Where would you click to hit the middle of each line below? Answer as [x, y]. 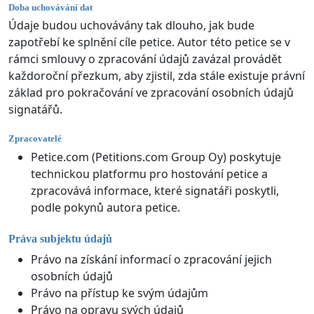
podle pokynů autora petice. [105, 207]
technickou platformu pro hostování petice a [149, 173]
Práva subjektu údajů [60, 238]
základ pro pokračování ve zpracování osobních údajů [151, 93]
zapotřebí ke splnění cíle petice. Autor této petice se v [149, 42]
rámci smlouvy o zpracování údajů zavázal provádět [145, 59]
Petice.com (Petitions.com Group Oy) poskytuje [156, 157]
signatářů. [35, 110]
